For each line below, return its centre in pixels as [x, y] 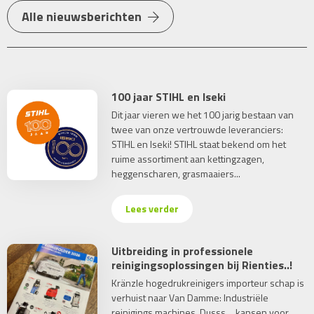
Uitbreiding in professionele [183, 251]
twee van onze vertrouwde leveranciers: [198, 129]
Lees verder [152, 209]
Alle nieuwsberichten [83, 16]
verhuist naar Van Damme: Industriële [190, 298]
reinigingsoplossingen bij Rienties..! [202, 265]
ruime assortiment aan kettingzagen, [188, 159]
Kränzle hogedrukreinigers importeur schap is [208, 283]
